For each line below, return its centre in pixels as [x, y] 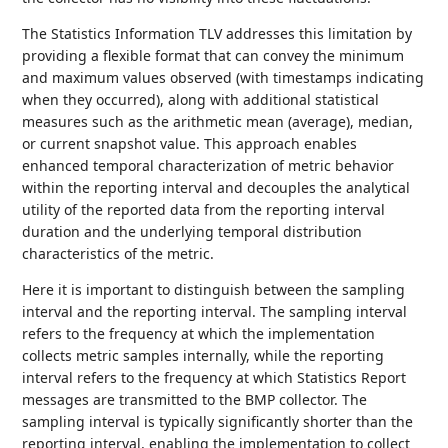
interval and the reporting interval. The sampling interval [215, 311]
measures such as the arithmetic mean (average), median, [218, 121]
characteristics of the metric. [118, 253]
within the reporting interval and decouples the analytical [216, 187]
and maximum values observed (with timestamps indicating [223, 77]
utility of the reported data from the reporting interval [204, 209]
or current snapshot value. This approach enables [190, 143]
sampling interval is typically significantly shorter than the [218, 421]
